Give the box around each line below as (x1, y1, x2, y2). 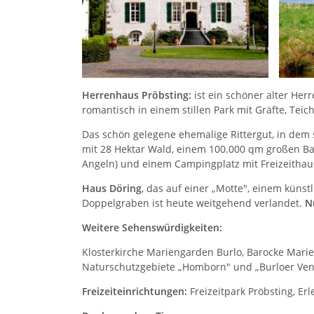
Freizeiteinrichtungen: (82, 285, 190, 298)
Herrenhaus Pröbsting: (82, 88, 191, 102)
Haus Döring (82, 182, 142, 195)
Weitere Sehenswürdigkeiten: (82, 221, 222, 234)
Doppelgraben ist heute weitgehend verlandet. (82, 196, 305, 210)
